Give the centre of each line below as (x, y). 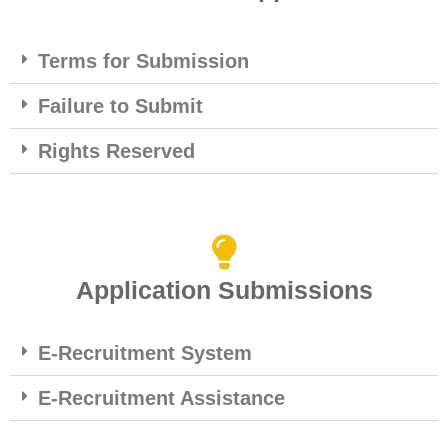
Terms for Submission (143, 61)
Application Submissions (224, 290)
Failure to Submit (120, 106)
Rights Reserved (116, 151)
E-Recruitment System (145, 353)
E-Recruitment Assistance (161, 398)
